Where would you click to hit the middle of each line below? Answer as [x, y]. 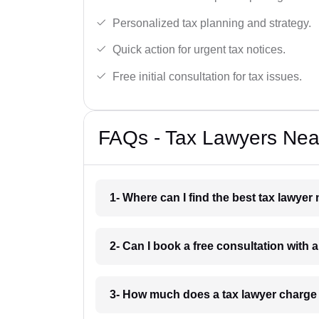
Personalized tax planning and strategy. [212, 23]
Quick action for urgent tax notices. [199, 50]
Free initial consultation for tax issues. [207, 76]
